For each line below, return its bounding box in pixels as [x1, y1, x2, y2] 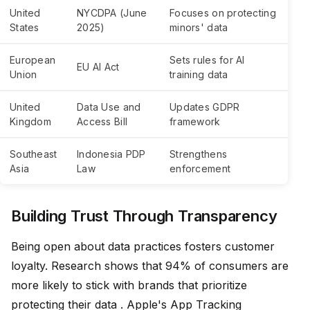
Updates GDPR [170, 101, 240, 113]
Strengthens [170, 148, 228, 161]
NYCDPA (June [77, 7, 147, 19]
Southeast [10, 148, 57, 161]
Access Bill [77, 116, 128, 128]
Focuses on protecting [170, 7, 276, 19]
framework [170, 116, 221, 128]
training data [170, 69, 228, 81]
